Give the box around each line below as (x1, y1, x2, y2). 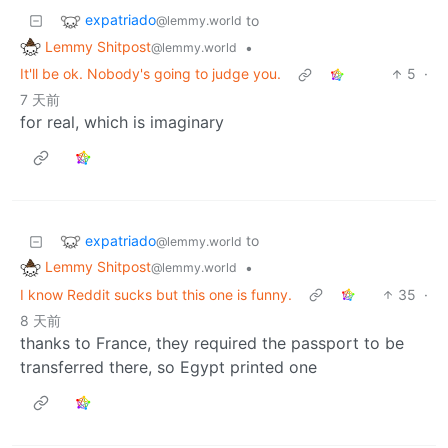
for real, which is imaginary (20, 112, 224, 133)
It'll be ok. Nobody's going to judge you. (20, 65, 281, 83)
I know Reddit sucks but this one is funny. (20, 286, 292, 304)
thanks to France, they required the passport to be (20, 333, 404, 354)
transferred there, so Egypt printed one (20, 357, 317, 378)
